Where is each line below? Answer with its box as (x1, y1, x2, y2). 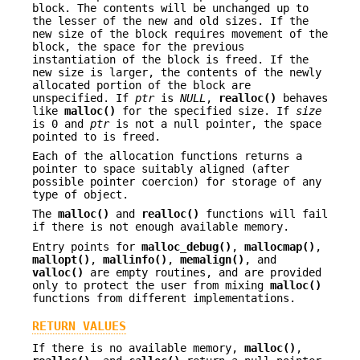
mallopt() (32, 252, 90, 266)
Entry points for (32, 239, 141, 253)
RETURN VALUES (32, 319, 126, 334)
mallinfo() (103, 252, 167, 266)
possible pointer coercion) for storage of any (32, 175, 321, 189)
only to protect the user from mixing (32, 278, 270, 292)
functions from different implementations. (32, 291, 296, 305)
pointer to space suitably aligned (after (32, 162, 289, 176)
